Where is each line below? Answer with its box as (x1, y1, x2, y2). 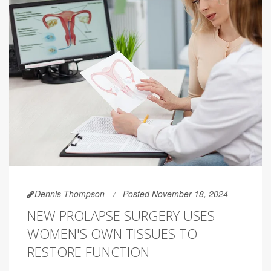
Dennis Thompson (34, 188, 105, 200)
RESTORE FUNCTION (27, 243, 149, 261)
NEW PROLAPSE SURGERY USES (27, 206, 215, 225)
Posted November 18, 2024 (123, 188, 228, 200)
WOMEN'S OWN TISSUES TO (27, 224, 197, 243)
